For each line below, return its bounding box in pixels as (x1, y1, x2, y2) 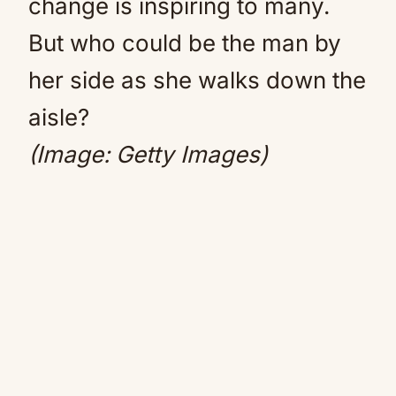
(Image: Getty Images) (28, 141, 280, 168)
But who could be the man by (28, 29, 341, 57)
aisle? (28, 103, 89, 131)
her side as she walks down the (28, 66, 366, 94)
